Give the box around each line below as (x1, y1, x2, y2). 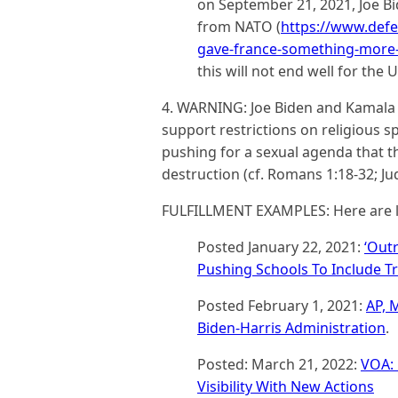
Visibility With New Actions (197, 377, 374, 396)
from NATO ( (197, 17, 281, 36)
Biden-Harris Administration (197, 318, 386, 338)
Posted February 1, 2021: (197, 296, 366, 315)
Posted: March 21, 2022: (197, 354, 361, 374)
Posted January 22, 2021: (197, 237, 364, 257)
